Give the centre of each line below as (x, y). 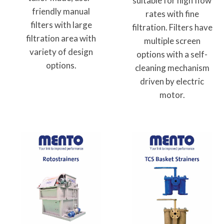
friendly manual (61, 11)
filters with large (61, 24)
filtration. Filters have (172, 27)
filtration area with (61, 38)
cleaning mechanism (172, 68)
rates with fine (172, 14)
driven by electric (172, 81)
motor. (172, 95)
